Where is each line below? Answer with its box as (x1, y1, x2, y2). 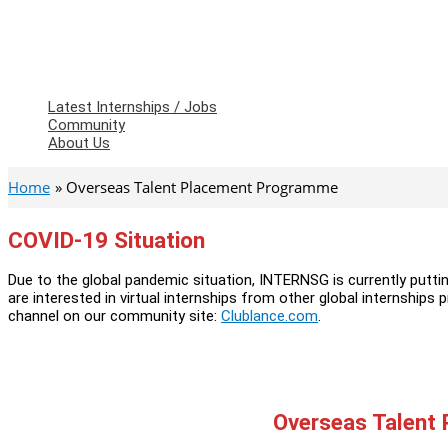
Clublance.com (221, 307, 318, 326)
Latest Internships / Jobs (48, 98, 217, 116)
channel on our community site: (8, 307, 221, 326)
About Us (48, 134, 110, 152)
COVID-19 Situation (8, 226, 205, 253)
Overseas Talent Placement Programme (66, 177, 338, 197)
